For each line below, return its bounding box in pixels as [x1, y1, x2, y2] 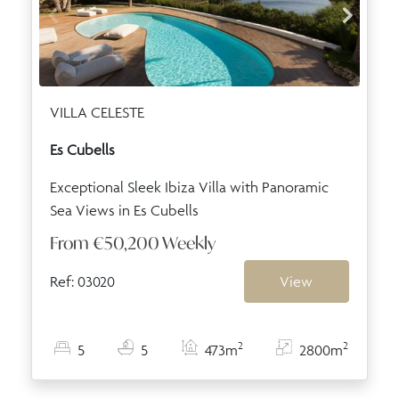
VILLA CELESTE [50, 102, 144, 121]
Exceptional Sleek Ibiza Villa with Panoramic [50, 177, 329, 196]
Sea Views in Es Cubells [50, 200, 199, 219]
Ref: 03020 [50, 272, 115, 290]
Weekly [162, 231, 216, 254]
